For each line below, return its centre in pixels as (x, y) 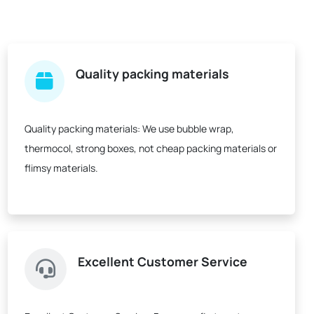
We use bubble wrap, (187, 129)
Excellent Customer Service (163, 261)
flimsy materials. (61, 168)
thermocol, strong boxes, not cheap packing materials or (151, 148)
